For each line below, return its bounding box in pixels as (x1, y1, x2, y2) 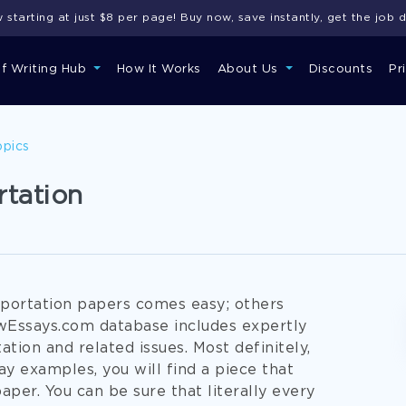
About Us (217, 64, 283, 74)
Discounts (308, 64, 372, 74)
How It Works (116, 64, 201, 74)
